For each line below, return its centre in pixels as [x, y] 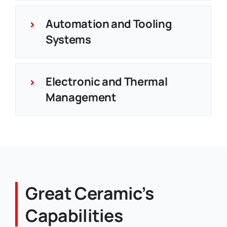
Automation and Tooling [109, 24]
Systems [68, 39]
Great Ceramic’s [90, 193]
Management [81, 97]
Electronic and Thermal [106, 81]
